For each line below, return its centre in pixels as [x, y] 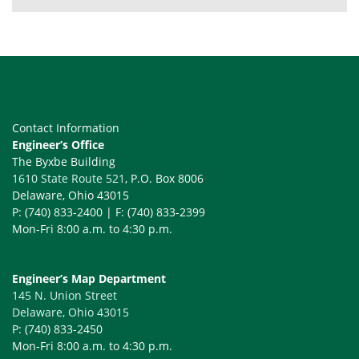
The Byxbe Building [64, 161]
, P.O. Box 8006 [164, 178]
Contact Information [66, 128]
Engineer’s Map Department [89, 278]
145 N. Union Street [65, 295]
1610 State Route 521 [69, 178]
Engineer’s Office [58, 145]
